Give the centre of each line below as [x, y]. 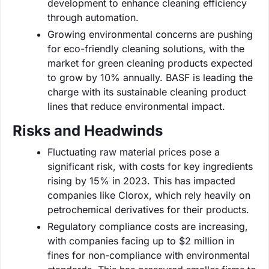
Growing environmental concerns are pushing [150, 34]
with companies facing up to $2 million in [141, 240]
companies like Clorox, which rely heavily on [149, 195]
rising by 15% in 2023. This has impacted [141, 180]
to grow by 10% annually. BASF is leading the [150, 77]
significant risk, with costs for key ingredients [150, 166]
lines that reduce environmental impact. [136, 106]
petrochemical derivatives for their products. [148, 209]
